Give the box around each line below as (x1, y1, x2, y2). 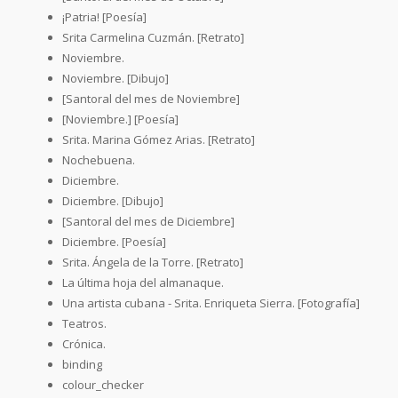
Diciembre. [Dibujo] (62, 192, 163, 209)
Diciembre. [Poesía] (62, 233, 166, 250)
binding (62, 355, 102, 372)
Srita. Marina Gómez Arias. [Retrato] (62, 131, 255, 147)
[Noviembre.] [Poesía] (62, 110, 179, 127)
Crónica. (62, 335, 106, 352)
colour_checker (62, 376, 144, 393)
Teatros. (62, 314, 107, 331)
